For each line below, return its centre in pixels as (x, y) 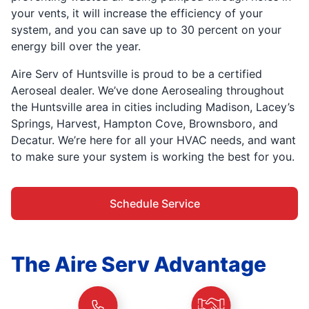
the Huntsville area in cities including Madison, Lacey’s (153, 107)
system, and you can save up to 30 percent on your (146, 30)
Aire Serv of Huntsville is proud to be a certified (137, 74)
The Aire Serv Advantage (139, 264)
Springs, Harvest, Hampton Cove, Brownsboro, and (144, 123)
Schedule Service (154, 203)
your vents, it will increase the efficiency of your (137, 13)
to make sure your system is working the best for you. (153, 157)
